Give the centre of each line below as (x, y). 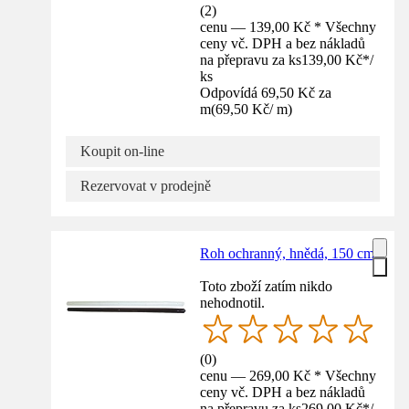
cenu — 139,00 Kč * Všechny (288, 26)
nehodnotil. (233, 302)
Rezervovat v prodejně (146, 185)
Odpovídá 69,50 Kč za (266, 92)
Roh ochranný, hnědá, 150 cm (288, 253)
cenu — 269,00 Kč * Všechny (288, 376)
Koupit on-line (122, 151)
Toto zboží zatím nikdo (267, 286)
